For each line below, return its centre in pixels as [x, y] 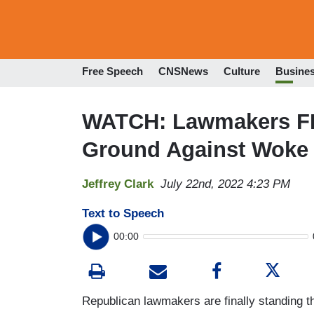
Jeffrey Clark [118, 184]
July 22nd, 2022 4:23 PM [225, 184]
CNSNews [183, 71]
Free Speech [112, 71]
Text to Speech [123, 213]
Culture [242, 71]
